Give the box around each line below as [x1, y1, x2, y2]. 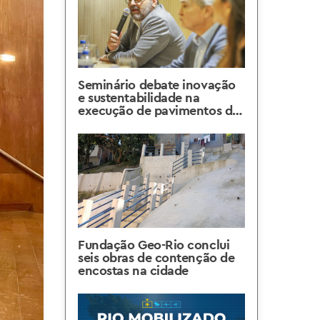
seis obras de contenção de [78, 249, 235, 266]
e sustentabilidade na [78, 89, 200, 106]
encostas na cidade [78, 262, 189, 279]
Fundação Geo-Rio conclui [78, 236, 230, 253]
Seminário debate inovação [78, 76, 236, 93]
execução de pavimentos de [78, 102, 239, 119]
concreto [78, 115, 131, 131]
